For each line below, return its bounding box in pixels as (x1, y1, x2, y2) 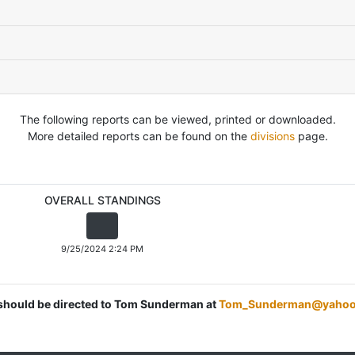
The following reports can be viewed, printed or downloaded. (19, 112, 336, 126)
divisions (250, 128, 295, 143)
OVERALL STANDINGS (44, 193, 161, 207)
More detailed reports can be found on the (27, 128, 250, 143)
